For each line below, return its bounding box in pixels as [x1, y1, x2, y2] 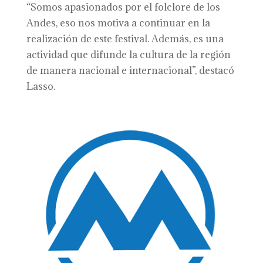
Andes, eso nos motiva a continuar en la [26, 16, 210, 29]
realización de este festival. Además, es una [26, 32, 224, 45]
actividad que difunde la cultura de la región [26, 48, 231, 61]
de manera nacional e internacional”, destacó [26, 64, 234, 77]
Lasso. [26, 80, 55, 93]
